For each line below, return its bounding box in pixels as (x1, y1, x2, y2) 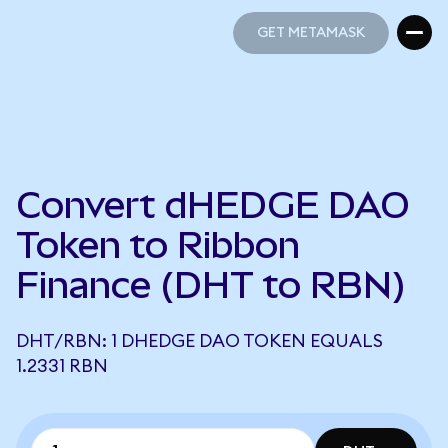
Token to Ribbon (16, 224, 300, 266)
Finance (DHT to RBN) (16, 264, 406, 306)
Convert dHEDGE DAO (16, 184, 410, 226)
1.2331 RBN (16, 357, 108, 375)
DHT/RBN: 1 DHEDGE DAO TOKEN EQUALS (16, 332, 383, 350)
